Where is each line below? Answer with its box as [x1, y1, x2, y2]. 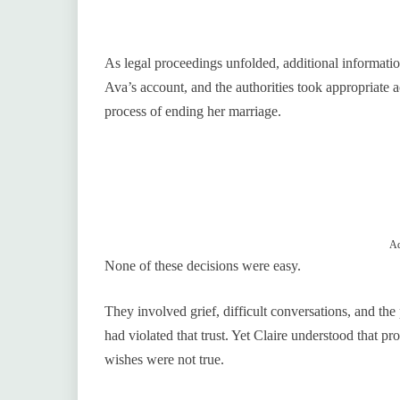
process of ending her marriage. [104, 104, 281, 120]
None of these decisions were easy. [104, 258, 301, 274]
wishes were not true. [104, 352, 224, 368]
